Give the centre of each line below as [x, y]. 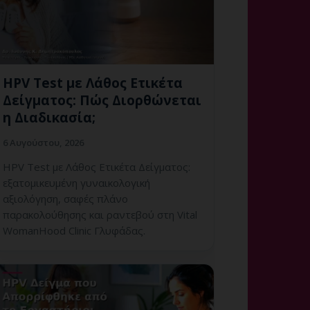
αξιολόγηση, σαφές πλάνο [65, 198]
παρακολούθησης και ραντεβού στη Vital [100, 214]
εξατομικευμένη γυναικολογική [76, 182]
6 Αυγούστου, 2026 [43, 142]
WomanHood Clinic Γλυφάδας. [74, 230]
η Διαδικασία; [49, 117]
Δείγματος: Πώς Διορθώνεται [102, 100]
